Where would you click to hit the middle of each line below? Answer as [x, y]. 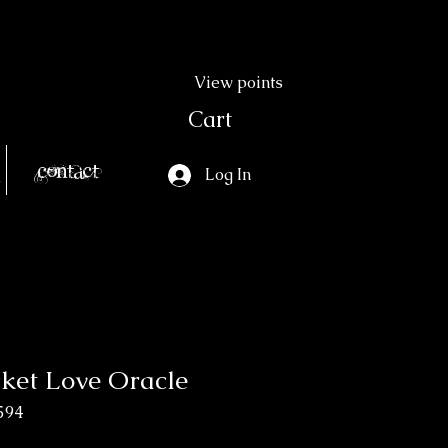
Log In [227, 174]
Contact [67, 169]
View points [239, 82]
